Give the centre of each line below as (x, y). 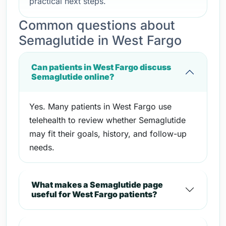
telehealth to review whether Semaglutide (107, 120)
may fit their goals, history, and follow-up (108, 134)
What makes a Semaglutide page (97, 185)
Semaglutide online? (73, 77)
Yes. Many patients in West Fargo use (100, 106)
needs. (42, 147)
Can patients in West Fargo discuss (101, 67)
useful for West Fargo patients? (94, 194)
